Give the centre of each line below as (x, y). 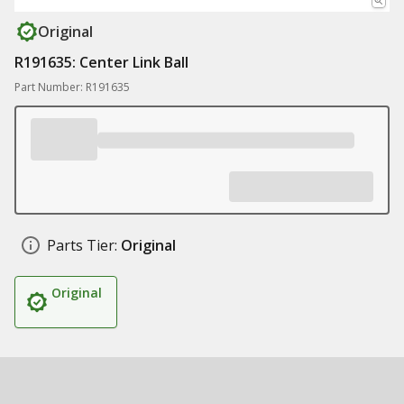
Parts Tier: (82, 245)
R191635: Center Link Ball (101, 62)
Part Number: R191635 (72, 87)
